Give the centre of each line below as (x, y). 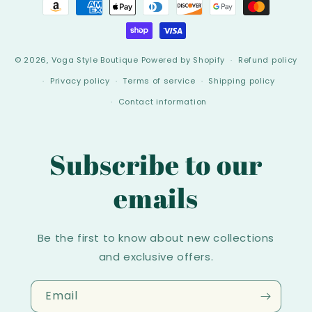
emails (156, 198)
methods (49, 19)
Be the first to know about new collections (156, 238)
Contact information (162, 102)
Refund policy (268, 60)
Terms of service (159, 81)
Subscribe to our (156, 165)
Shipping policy (242, 81)
